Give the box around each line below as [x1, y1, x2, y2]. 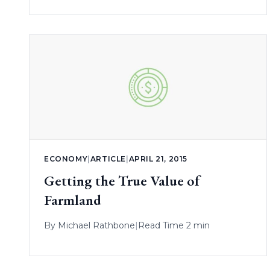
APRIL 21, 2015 [128, 154, 188, 163]
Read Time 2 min [138, 219, 210, 231]
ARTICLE [90, 154, 127, 163]
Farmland [44, 190, 101, 209]
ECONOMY [44, 154, 88, 163]
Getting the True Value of [44, 171, 200, 190]
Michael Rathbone [58, 219, 135, 231]
